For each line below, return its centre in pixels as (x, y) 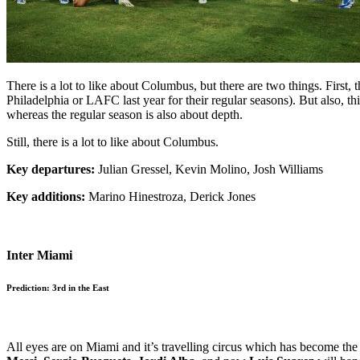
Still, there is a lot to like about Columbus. (112, 141)
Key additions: (46, 196)
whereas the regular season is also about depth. (125, 114)
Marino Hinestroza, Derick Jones (170, 196)
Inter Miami (39, 255)
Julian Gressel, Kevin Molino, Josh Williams (209, 169)
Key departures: (51, 169)
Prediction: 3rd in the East (58, 287)
